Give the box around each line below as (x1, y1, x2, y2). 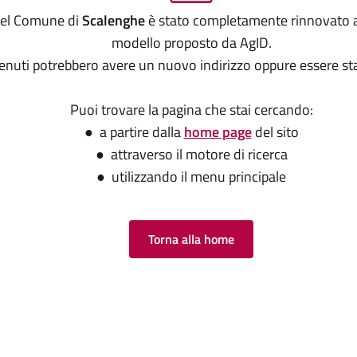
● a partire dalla (84, 121, 184, 143)
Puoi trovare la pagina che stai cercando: (69, 99, 313, 121)
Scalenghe (81, 10, 145, 32)
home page (183, 121, 252, 143)
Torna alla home (148, 229, 234, 249)
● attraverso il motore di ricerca (95, 143, 288, 166)
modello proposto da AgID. (111, 32, 272, 54)
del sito (251, 121, 299, 143)
